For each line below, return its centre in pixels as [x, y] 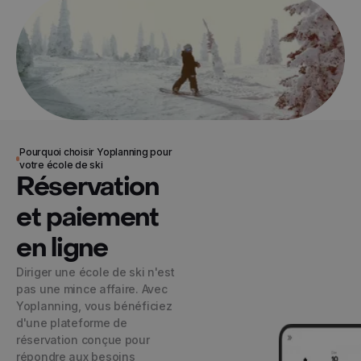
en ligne [62, 248]
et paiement [87, 218]
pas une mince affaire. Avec [92, 289]
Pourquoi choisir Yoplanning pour [96, 152]
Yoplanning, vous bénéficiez [94, 306]
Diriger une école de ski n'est [95, 272]
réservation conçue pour [83, 340]
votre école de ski [61, 165]
